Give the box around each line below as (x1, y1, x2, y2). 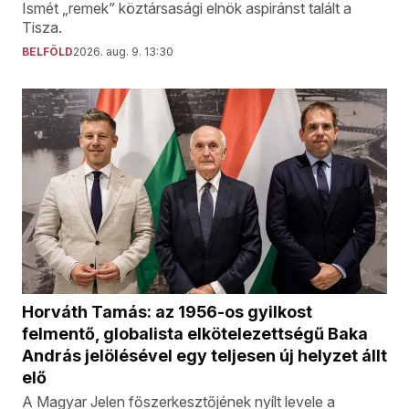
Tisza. (22, 18, 62, 37)
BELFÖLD (22, 45, 73, 59)
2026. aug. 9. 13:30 (73, 45, 173, 59)
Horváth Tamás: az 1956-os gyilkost (22, 302, 312, 322)
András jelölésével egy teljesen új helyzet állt (22, 346, 387, 366)
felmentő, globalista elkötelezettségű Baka (22, 324, 368, 344)
